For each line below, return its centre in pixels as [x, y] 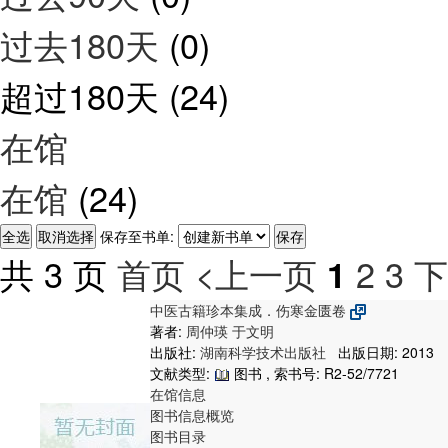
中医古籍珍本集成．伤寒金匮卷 [250, 309]
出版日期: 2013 [382, 351]
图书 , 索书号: [277, 372]
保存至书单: [137, 235]
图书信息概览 [192, 414]
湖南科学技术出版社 [265, 351]
